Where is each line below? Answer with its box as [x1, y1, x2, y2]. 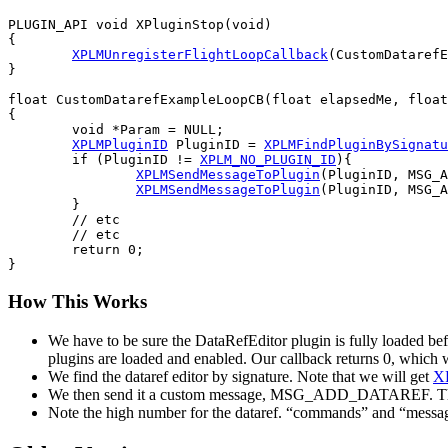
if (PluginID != [72, 152, 200, 168]
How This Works [8, 291, 147, 313]
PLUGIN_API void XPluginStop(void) [8, 17, 272, 33]
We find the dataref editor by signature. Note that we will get [48, 367, 433, 385]
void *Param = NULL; [8, 122, 72, 138]
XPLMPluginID [72, 137, 168, 153]
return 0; [8, 242, 72, 258]
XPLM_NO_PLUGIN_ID [200, 152, 336, 168]
